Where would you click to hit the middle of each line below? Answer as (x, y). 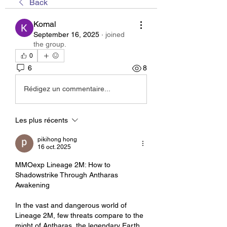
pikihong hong (57, 139)
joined (115, 34)
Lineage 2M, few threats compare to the (79, 215)
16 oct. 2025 (54, 147)
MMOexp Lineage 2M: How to (63, 164)
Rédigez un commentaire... (67, 89)
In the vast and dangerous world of (71, 205)
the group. (50, 44)
